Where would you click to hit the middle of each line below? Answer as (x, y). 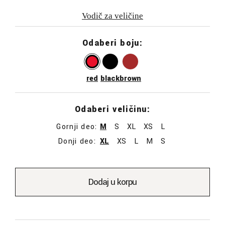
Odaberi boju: (113, 43)
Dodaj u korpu (113, 182)
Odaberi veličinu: (113, 109)
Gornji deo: (77, 127)
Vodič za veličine (113, 16)
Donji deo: (77, 141)
